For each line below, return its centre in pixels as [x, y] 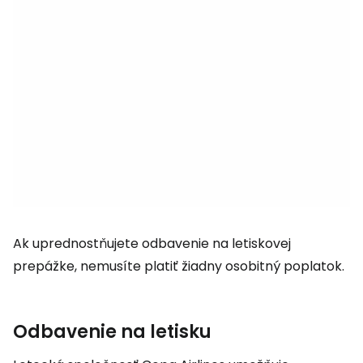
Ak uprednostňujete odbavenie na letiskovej [152, 243]
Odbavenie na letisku [112, 332]
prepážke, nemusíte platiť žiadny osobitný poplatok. [179, 266]
